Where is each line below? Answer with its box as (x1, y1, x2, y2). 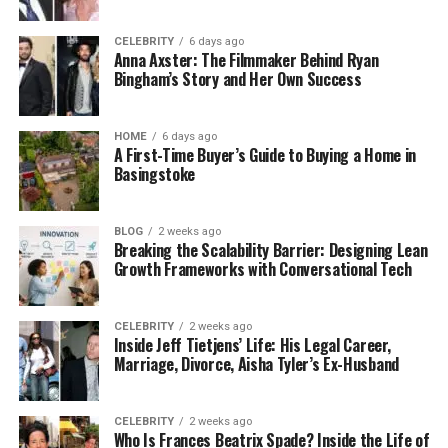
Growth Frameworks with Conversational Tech (113, 257, 412, 281)
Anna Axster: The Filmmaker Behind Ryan (113, 48, 379, 72)
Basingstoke (113, 162, 199, 186)
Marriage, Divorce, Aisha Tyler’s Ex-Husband (113, 352, 399, 376)
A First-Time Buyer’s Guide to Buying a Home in (113, 143, 416, 167)
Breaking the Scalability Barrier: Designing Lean (113, 238, 428, 262)
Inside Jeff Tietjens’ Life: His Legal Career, (113, 333, 391, 357)
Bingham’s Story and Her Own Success (113, 67, 362, 91)
